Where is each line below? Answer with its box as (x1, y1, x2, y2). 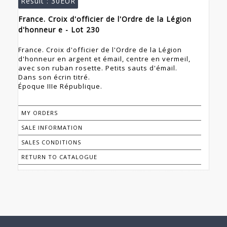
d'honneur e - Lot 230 (18, 25, 100, 35)
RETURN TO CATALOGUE (21, 153, 97, 161)
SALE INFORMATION (21, 124, 83, 132)
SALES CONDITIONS (21, 138, 81, 146)
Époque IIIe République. (18, 82, 102, 91)
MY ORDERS (21, 109, 58, 117)
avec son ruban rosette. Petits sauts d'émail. (18, 63, 177, 73)
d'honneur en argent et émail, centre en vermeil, (18, 54, 191, 64)
